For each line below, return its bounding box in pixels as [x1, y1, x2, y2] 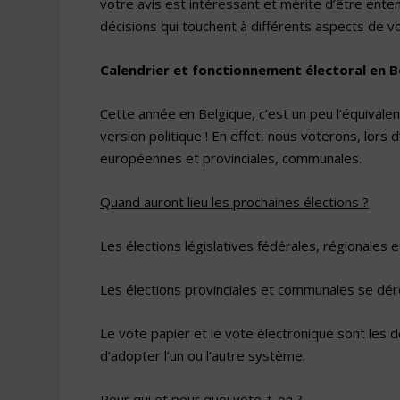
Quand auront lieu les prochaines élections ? [99, 192, 369, 211]
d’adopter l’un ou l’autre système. [99, 346, 305, 364]
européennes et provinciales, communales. [99, 148, 362, 167]
